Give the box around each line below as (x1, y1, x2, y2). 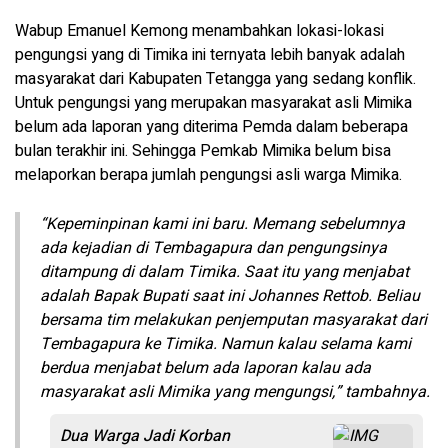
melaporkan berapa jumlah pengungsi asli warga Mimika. (15, 163, 402, 187)
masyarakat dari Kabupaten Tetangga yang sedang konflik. (15, 67, 416, 91)
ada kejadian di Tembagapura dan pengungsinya (40, 236, 387, 260)
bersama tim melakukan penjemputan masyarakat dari (40, 308, 427, 332)
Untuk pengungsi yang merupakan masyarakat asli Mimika (15, 91, 412, 115)
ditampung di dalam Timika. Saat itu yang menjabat (40, 260, 409, 284)
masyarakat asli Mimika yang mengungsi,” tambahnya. (40, 380, 430, 404)
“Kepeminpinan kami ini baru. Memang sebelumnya (40, 212, 405, 236)
